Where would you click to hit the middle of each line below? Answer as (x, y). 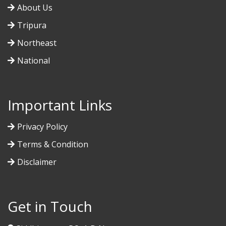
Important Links (60, 105)
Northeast (37, 43)
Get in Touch (50, 207)
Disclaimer (37, 162)
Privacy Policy (42, 127)
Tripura (32, 25)
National (34, 61)
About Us (35, 8)
